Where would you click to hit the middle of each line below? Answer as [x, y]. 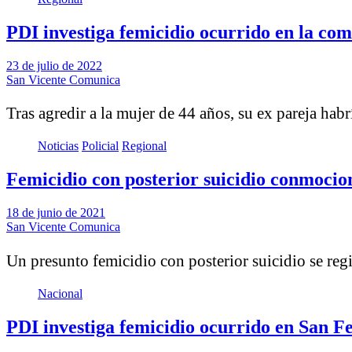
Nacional [60, 293]
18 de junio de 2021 [56, 213]
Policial [100, 146]
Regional [144, 146]
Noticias [58, 146]
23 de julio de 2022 [54, 65]
